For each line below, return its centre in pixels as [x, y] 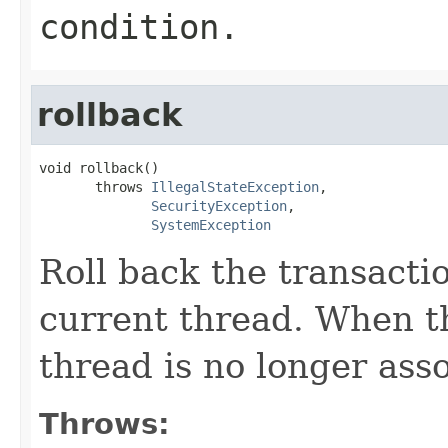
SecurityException [219, 205]
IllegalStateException [235, 186]
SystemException [211, 224]
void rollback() [99, 167]
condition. [139, 26]
